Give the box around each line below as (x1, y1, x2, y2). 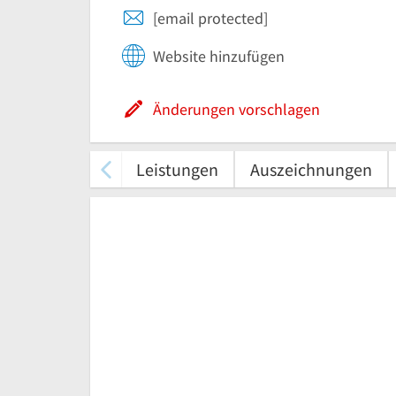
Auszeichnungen (250, 157, 372, 180)
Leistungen (136, 157, 218, 180)
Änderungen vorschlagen (153, 99, 320, 119)
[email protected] (153, 8, 268, 28)
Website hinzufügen (153, 46, 285, 66)
